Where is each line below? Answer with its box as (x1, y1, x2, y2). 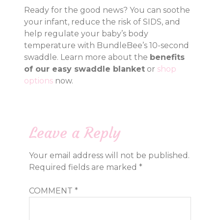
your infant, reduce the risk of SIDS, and (24, 17, 181, 27)
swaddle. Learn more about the (24, 53, 150, 62)
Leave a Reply (29, 124, 121, 142)
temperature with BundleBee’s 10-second (24, 41, 190, 50)
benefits (150, 53, 185, 62)
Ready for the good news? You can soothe (24, 5, 191, 15)
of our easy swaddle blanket (24, 64, 145, 74)
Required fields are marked (29, 163, 139, 172)
